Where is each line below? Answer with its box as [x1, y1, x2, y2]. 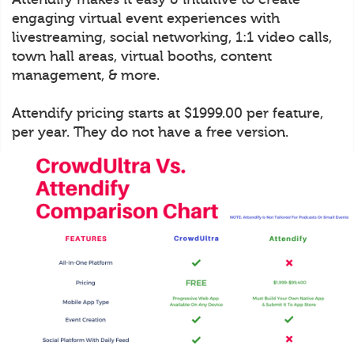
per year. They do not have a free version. [12, 123, 288, 140]
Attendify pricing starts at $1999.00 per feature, [12, 104, 323, 121]
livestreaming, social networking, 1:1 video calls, [12, 28, 332, 45]
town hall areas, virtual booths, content [12, 47, 272, 64]
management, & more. [12, 66, 160, 83]
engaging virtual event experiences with [12, 9, 280, 26]
